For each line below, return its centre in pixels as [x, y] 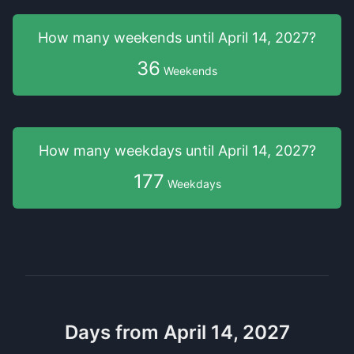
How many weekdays [112, 151]
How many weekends [112, 38]
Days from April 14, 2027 [177, 332]
